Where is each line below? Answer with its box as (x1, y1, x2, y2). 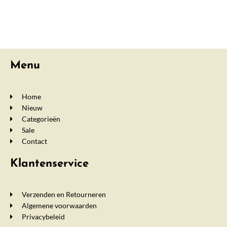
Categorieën (21, 114, 60, 123)
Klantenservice (10, 158, 89, 170)
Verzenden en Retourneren (21, 190, 106, 199)
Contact (21, 136, 47, 145)
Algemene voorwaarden (21, 201, 97, 210)
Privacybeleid (21, 212, 65, 221)
